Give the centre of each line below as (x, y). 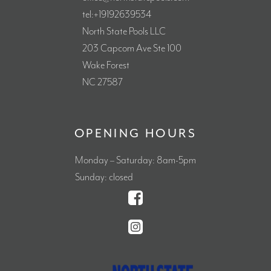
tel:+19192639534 (117, 15)
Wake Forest (106, 65)
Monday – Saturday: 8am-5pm (135, 160)
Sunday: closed (104, 177)
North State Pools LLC (124, 31)
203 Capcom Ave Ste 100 (132, 48)
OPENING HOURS (135, 134)
